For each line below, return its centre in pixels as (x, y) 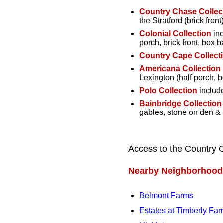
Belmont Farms (166, 195)
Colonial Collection (175, 33)
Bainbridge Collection (180, 103)
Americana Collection (180, 68)
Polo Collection (168, 90)
